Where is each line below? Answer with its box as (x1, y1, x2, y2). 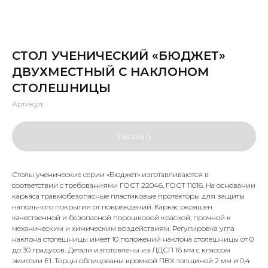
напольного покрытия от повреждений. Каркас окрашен (12, 202, 212, 211)
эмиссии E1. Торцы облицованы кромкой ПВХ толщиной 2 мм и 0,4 (12, 256, 250, 265)
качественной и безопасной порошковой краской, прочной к (12, 213, 231, 222)
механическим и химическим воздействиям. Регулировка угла (12, 224, 234, 233)
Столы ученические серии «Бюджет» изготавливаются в (12, 170, 209, 179)
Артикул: (12, 99, 44, 108)
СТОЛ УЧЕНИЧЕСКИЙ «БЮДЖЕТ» (12, 48, 226, 63)
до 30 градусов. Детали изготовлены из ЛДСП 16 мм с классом (12, 245, 230, 254)
